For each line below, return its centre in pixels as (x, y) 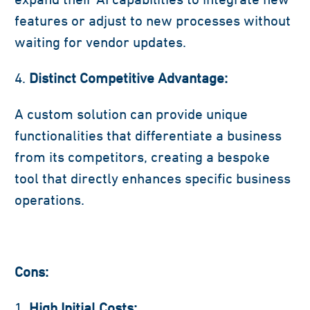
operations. (49, 200)
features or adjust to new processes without (153, 21)
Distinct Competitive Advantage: (128, 78)
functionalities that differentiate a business (148, 136)
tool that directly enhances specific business (153, 179)
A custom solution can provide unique (131, 114)
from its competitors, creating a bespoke (142, 157)
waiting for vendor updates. (100, 42)
